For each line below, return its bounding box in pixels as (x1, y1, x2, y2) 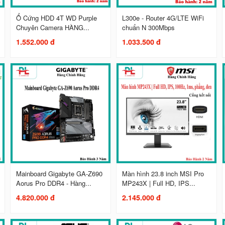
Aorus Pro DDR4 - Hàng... (16, 178, 92, 188)
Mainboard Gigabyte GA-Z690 (16, 169, 103, 179)
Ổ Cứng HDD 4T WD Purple (16, 13, 97, 23)
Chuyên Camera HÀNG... (16, 23, 90, 33)
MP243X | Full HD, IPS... (122, 178, 196, 188)
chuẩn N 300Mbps (122, 23, 175, 33)
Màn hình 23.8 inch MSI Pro (122, 169, 204, 179)
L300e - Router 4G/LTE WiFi (122, 13, 204, 23)
